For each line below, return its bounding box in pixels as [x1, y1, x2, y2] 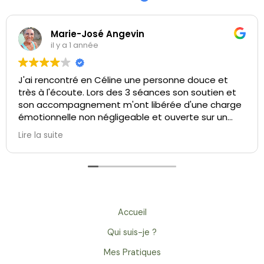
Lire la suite [18, 130, 63, 141]
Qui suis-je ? [107, 227, 157, 239]
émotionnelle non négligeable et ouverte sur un [18, 111, 227, 124]
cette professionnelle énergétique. [18, 136, 172, 148]
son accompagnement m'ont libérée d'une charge [18, 98, 242, 111]
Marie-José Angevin [51, 27, 144, 40]
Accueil [117, 207, 147, 219]
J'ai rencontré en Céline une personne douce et [18, 74, 228, 87]
